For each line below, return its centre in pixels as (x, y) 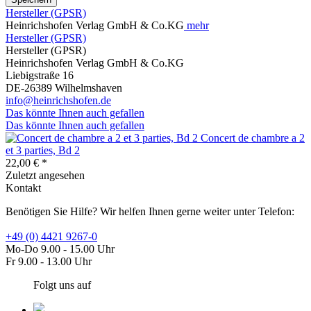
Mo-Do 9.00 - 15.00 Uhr (60, 249)
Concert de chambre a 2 (253, 138)
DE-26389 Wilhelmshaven (64, 88)
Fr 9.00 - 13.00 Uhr (49, 262)
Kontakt (23, 188)
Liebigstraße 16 (40, 76)
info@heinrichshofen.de (58, 101)
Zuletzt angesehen (45, 176)
